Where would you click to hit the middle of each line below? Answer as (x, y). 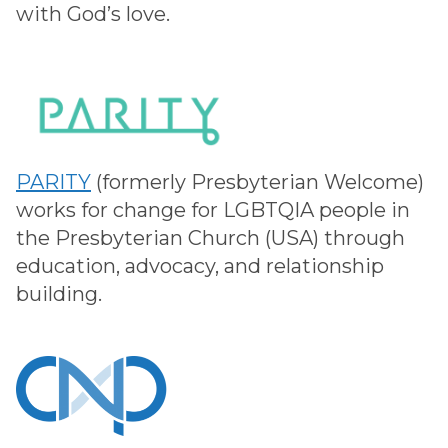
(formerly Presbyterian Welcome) (257, 181)
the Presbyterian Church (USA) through (210, 237)
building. (59, 293)
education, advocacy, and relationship (200, 265)
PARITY (53, 181)
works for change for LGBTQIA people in (213, 209)
